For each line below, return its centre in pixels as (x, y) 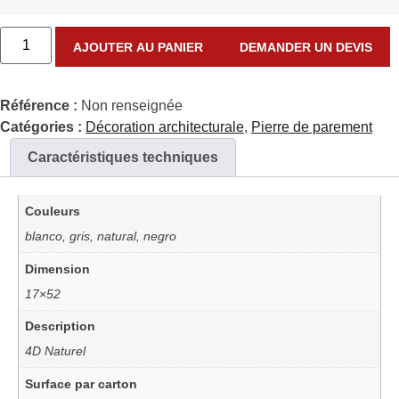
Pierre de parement (312, 127)
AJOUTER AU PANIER (138, 47)
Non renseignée (132, 106)
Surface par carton (81, 383)
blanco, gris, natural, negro (101, 236)
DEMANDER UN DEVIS (305, 47)
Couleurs (53, 211)
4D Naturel (56, 351)
